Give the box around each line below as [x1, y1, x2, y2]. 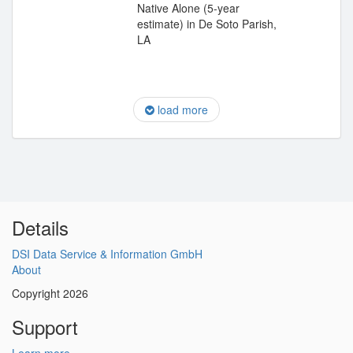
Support [12, 313, 78, 340]
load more [154, 102, 208, 117]
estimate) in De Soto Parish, [137, 16, 277, 32]
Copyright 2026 [12, 285, 88, 301]
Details [12, 214, 69, 241]
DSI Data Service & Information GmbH [12, 246, 203, 262]
